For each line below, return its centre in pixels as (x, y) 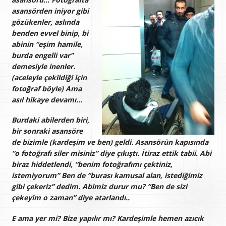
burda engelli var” (42, 55)
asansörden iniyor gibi (50, 11)
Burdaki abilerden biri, (50, 120)
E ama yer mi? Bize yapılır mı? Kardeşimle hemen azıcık (107, 218)
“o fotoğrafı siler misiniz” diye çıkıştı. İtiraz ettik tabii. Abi (111, 153)
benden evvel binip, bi (50, 33)
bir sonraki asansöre (47, 131)
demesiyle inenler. (43, 67)
